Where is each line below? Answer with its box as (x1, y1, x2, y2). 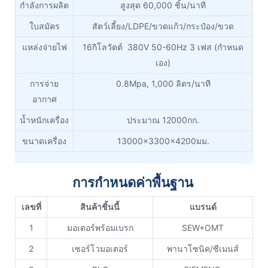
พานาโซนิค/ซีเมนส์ (167, 243, 239, 254)
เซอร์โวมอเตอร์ (72, 243, 128, 254)
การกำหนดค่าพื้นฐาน (72, 175, 196, 191)
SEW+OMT (182, 223, 224, 233)
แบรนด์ (189, 202, 217, 212)
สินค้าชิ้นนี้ (80, 202, 120, 212)
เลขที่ (21, 202, 41, 212)
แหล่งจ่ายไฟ (22, 42, 67, 53)
